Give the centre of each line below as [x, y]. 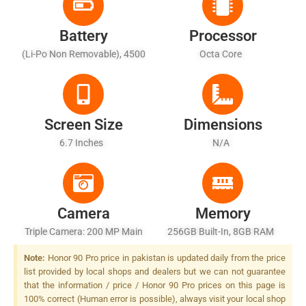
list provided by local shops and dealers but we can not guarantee [155, 271]
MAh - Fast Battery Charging [83, 69]
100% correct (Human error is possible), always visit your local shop [155, 298]
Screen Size [83, 124]
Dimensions [223, 124]
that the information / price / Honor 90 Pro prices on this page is [155, 285]
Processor [223, 36]
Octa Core [223, 54]
